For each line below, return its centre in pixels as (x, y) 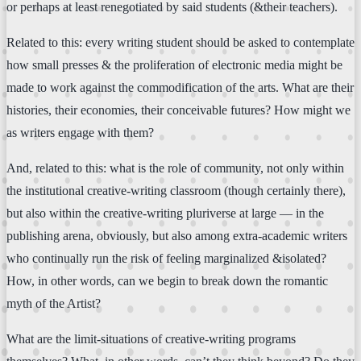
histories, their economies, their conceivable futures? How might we (178, 110)
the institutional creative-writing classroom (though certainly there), (176, 190)
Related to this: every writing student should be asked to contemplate (180, 42)
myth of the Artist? (54, 303)
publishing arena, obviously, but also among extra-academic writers (177, 235)
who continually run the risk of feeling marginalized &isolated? (166, 258)
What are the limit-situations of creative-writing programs (151, 338)
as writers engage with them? (80, 132)
